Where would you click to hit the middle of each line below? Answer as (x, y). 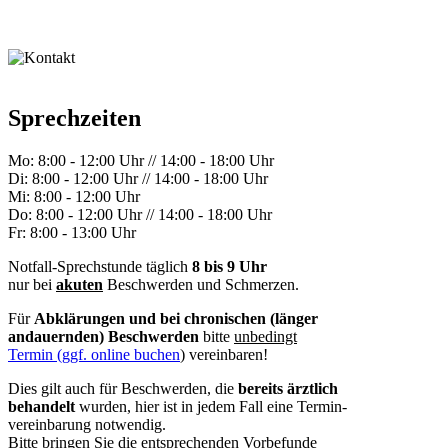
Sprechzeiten (74, 117)
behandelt (41, 406)
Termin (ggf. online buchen (94, 354)
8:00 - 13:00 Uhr (81, 232)
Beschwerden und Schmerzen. (201, 284)
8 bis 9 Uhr (227, 266)
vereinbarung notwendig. (87, 424)
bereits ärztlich (286, 388)
